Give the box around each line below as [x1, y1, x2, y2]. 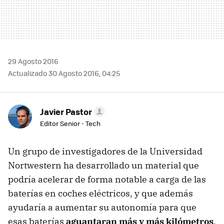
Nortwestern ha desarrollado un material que [8, 159, 199, 171]
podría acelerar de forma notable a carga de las [8, 173, 206, 185]
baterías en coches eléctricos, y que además [8, 187, 193, 199]
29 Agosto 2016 [8, 55, 58, 66]
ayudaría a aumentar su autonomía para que [8, 201, 196, 213]
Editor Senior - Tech [40, 118, 100, 128]
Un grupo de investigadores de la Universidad [8, 145, 202, 157]
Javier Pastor [40, 105, 92, 117]
